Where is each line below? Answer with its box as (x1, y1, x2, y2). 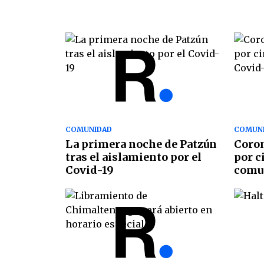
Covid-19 (65, 163, 114, 177)
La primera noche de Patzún (65, 137, 217, 151)
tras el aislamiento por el (65, 150, 202, 164)
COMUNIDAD (65, 125, 112, 134)
